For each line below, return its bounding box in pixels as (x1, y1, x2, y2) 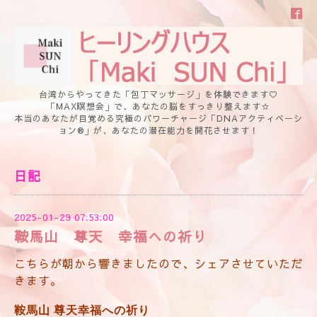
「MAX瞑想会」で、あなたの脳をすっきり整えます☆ (47, 100, 270, 112)
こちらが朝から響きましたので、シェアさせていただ (14, 255, 303, 272)
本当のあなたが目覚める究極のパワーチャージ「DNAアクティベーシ (14, 112, 303, 124)
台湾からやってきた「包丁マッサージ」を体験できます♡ (39, 88, 278, 100)
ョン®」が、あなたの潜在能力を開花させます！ (58, 124, 259, 136)
